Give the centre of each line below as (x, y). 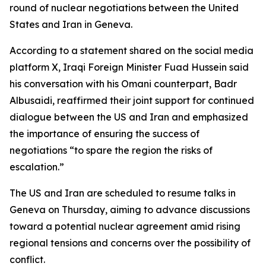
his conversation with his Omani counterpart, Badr (123, 84)
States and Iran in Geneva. (71, 24)
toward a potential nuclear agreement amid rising (125, 226)
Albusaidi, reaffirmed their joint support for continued (132, 100)
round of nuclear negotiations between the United (124, 8)
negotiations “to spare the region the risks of (111, 150)
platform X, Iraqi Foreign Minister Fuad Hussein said (129, 67)
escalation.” (37, 167)
